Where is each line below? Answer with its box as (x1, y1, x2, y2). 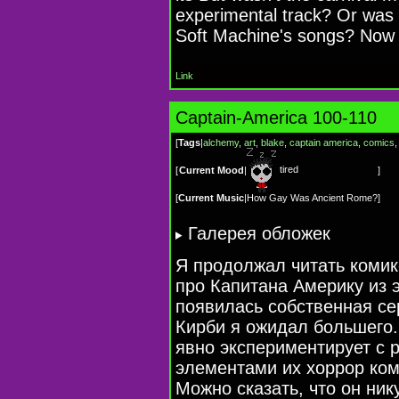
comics (363, 136, 395, 148)
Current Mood (179, 164, 244, 175)
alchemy (203, 136, 239, 148)
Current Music (178, 191, 244, 203)
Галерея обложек (188, 223, 331, 243)
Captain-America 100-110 (175, 107, 377, 127)
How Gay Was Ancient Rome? (247, 191, 378, 203)
